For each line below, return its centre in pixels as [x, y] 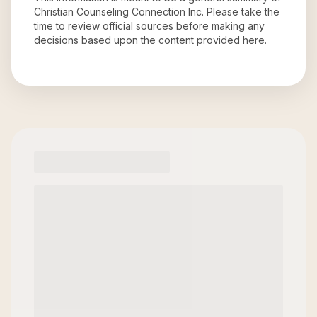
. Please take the [241, 12]
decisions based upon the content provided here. [150, 40]
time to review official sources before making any [149, 26]
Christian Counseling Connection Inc [118, 12]
